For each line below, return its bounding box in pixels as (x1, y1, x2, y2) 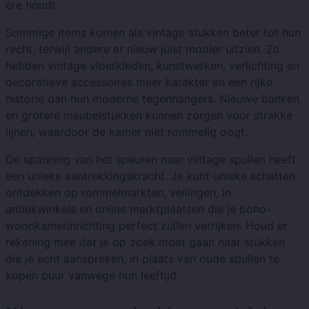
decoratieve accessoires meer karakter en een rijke (6, 75, 272, 90)
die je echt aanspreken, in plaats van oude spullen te (6, 252, 279, 266)
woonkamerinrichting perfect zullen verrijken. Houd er (6, 219, 288, 233)
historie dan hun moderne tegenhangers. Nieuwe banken (6, 92, 299, 106)
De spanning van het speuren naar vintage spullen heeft (6, 152, 296, 167)
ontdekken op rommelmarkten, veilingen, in (6, 186, 231, 200)
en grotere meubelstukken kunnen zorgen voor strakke (6, 108, 292, 123)
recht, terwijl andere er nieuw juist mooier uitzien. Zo (6, 42, 280, 57)
